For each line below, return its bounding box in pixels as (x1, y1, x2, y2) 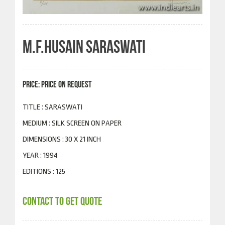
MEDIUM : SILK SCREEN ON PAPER (23, 119, 122, 128)
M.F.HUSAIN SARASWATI (23, 37, 146, 56)
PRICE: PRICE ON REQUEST (23, 79, 91, 89)
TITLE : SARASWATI (23, 103, 82, 111)
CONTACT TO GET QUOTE (23, 195, 102, 207)
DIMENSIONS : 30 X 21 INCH (23, 135, 101, 144)
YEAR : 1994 (23, 151, 58, 160)
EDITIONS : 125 (23, 167, 65, 176)
